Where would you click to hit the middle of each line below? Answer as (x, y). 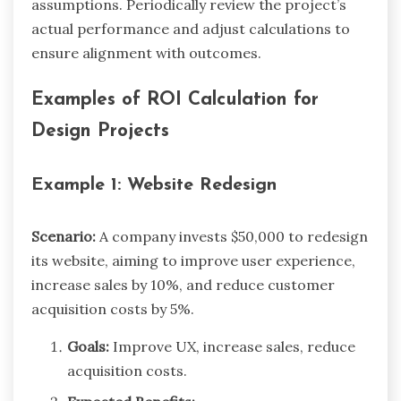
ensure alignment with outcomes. (146, 52)
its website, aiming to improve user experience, (193, 260)
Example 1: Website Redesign (154, 186)
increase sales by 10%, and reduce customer (183, 284)
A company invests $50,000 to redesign (232, 236)
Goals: (88, 346)
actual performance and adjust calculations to (191, 28)
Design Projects (100, 131)
